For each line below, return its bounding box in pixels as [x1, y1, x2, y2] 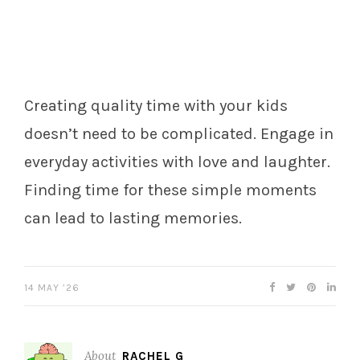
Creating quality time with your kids [24, 96, 288, 116]
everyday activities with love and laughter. [24, 153, 330, 172]
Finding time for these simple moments [24, 181, 317, 200]
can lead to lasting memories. [24, 209, 242, 228]
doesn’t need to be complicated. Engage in [24, 125, 333, 144]
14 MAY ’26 [24, 282, 80, 294]
